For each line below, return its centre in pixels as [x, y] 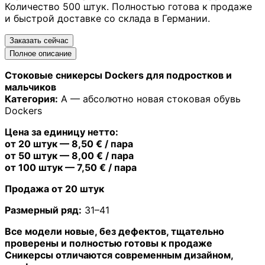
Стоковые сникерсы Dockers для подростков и [118, 75]
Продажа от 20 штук [54, 188]
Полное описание [41, 53]
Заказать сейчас [39, 40]
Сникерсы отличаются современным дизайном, [119, 255]
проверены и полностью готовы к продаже [109, 243]
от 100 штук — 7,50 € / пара [71, 167]
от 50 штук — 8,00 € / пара [69, 155]
